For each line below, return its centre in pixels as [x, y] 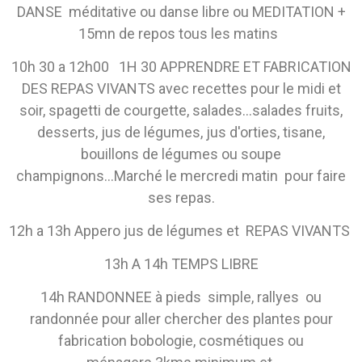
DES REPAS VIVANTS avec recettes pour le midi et [181, 89]
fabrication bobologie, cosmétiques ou [181, 341]
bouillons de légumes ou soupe [181, 154]
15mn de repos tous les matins [181, 34]
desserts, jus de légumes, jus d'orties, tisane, [181, 133]
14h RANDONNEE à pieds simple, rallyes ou [181, 297]
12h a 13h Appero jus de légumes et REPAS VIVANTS [181, 231]
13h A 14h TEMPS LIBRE [181, 264]
